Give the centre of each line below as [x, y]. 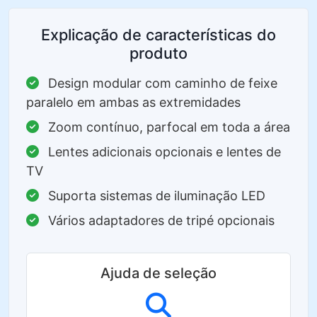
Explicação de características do [158, 35]
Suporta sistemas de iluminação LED [155, 196]
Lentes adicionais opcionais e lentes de [163, 152]
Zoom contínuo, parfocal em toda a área [167, 127]
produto [158, 53]
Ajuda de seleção [158, 273]
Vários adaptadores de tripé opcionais [160, 220]
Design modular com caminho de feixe [161, 83]
